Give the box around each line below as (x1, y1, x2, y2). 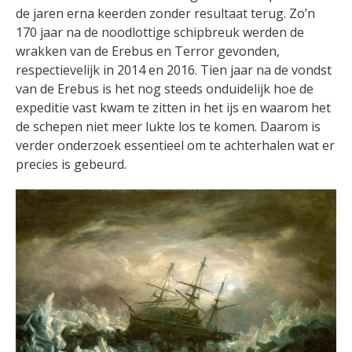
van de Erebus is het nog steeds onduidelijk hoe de (16, 80, 313, 98)
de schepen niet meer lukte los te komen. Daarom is (16, 118, 321, 136)
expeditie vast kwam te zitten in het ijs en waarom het (16, 99, 331, 117)
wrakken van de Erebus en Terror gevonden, (16, 42, 280, 60)
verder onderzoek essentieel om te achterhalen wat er (16, 137, 335, 155)
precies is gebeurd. (16, 156, 126, 174)
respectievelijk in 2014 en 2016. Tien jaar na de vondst (16, 61, 332, 79)
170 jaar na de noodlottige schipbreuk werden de (16, 24, 304, 42)
